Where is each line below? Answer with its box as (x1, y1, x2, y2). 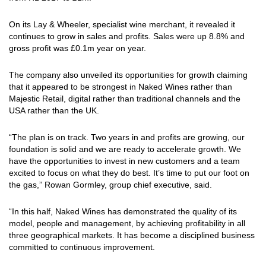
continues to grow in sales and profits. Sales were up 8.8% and (9, 31, 245, 41)
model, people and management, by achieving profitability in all (9, 218, 245, 228)
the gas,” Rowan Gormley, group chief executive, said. (9, 180, 212, 189)
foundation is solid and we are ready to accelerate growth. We (9, 144, 241, 154)
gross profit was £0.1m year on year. (9, 43, 146, 53)
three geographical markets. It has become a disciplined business (9, 230, 255, 240)
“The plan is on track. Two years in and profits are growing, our (9, 132, 245, 142)
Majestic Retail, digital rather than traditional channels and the (9, 94, 240, 103)
